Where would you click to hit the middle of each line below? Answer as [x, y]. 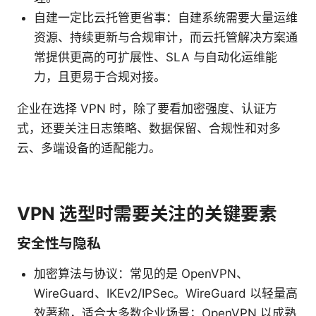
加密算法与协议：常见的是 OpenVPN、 [141, 274]
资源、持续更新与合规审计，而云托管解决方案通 [166, 38]
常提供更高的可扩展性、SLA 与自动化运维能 [156, 57]
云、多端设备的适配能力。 [89, 148]
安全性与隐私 [59, 244]
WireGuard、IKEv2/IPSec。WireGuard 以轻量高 [166, 294]
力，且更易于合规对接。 [100, 77]
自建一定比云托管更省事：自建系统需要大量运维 [166, 18]
